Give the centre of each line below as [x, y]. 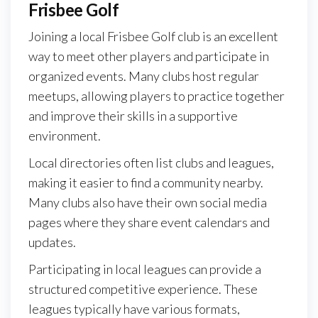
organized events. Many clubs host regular [144, 76]
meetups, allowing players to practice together [157, 96]
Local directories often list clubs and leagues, [151, 163]
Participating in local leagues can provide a [145, 269]
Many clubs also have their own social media [148, 203]
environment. [65, 136]
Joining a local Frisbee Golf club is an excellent [153, 37]
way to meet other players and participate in [149, 56]
